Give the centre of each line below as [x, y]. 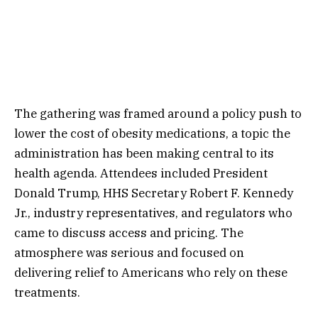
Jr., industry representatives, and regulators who [153, 213]
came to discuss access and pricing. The [129, 232]
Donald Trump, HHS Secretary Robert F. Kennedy [154, 193]
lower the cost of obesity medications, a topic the [152, 133]
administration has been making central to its [144, 153]
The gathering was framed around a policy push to [158, 113]
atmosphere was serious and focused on [129, 252]
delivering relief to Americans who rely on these [151, 272]
